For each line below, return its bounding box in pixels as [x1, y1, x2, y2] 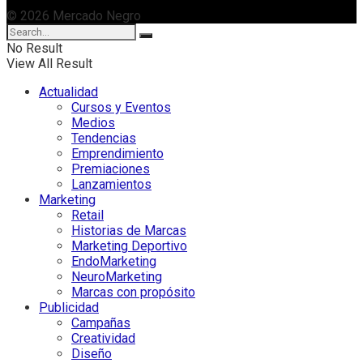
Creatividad [71, 330, 135, 346]
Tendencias [71, 130, 136, 146]
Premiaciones [71, 160, 150, 177]
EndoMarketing [71, 253, 156, 269]
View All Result [6, 55, 92, 71]
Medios [71, 114, 115, 130]
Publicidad [39, 299, 99, 315]
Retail [71, 207, 104, 223]
